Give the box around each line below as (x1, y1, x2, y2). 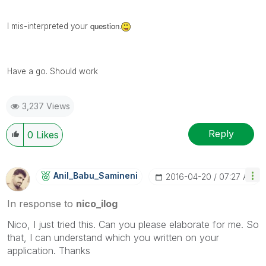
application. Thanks (7, 244, 90, 256)
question (90, 20, 119, 31)
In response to (7, 197, 76, 210)
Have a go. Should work (7, 66, 98, 76)
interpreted (27, 21, 68, 31)
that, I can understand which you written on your (7, 231, 219, 243)
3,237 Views (22, 100, 70, 111)
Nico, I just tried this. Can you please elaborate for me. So (7, 218, 259, 230)
